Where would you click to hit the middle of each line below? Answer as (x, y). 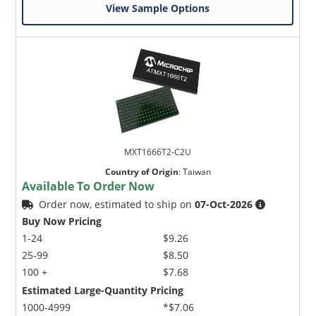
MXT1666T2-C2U (158, 152)
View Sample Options (158, 8)
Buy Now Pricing (62, 221)
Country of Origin (141, 172)
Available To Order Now (89, 187)
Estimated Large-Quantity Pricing (103, 291)
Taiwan (196, 172)
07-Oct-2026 (224, 205)
